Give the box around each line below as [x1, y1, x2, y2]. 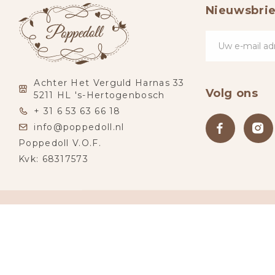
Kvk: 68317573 [18, 153, 88, 165]
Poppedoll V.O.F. [18, 137, 101, 149]
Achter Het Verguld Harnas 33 [34, 77, 185, 89]
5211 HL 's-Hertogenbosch [34, 90, 165, 101]
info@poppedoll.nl [34, 122, 125, 133]
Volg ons [205, 87, 258, 101]
